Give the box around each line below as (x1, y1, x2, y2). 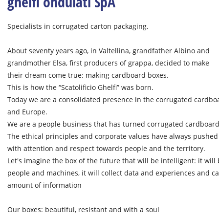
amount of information (7, 180, 82, 190)
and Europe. (7, 107, 47, 116)
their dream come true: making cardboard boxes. (7, 70, 169, 80)
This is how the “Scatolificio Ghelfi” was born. (7, 83, 153, 92)
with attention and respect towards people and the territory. (7, 144, 205, 153)
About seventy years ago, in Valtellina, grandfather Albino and (7, 46, 210, 55)
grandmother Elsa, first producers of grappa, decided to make (7, 58, 209, 67)
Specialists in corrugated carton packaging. (7, 22, 149, 31)
